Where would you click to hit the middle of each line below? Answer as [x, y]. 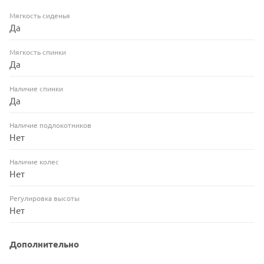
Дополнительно [44, 244]
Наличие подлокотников [50, 125]
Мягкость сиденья [40, 15]
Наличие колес [34, 161]
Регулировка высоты [44, 198]
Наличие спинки [36, 88]
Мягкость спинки [38, 52]
